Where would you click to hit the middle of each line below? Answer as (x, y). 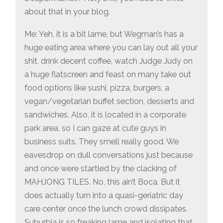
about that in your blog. (67, 12)
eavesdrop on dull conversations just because (109, 155)
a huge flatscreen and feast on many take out (108, 74)
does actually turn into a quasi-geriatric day (104, 195)
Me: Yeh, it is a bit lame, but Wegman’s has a (104, 34)
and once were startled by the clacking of (101, 168)
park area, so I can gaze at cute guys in (96, 128)
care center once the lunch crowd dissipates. (106, 209)
